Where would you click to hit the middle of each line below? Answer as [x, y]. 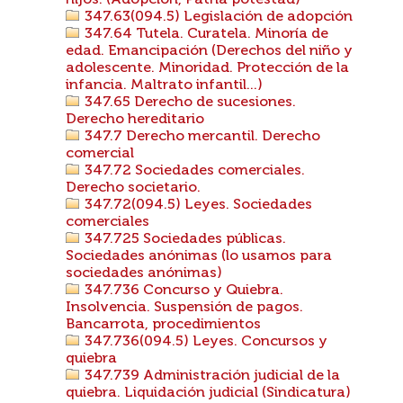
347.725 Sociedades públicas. [184, 239]
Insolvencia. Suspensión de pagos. [184, 308]
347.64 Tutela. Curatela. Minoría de [205, 34]
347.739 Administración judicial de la [210, 376]
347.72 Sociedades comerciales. [193, 171]
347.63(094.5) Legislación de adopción [217, 17]
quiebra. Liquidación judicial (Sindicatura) [208, 393]
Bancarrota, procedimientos [163, 325]
